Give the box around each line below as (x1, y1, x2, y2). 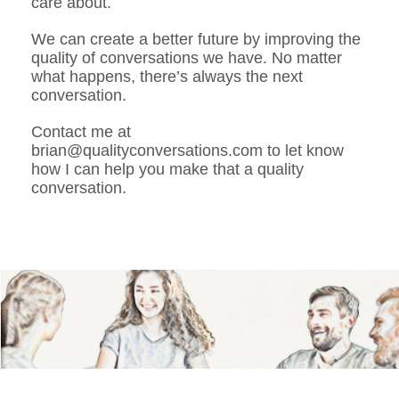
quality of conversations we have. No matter (31, 49, 342, 67)
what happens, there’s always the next (31, 68, 303, 85)
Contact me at (31, 123, 131, 141)
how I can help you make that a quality (31, 160, 304, 178)
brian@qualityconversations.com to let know (31, 142, 344, 159)
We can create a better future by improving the (31, 30, 361, 48)
